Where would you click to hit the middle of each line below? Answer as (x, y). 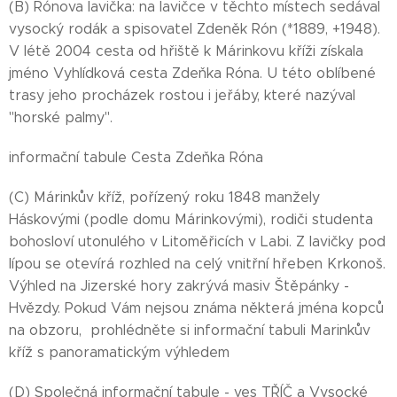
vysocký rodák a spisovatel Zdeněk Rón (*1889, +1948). (195, 29)
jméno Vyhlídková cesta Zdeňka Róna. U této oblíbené (192, 73)
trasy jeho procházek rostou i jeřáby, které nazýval (182, 95)
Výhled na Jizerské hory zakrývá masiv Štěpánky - (179, 286)
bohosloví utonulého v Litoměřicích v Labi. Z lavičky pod (197, 241)
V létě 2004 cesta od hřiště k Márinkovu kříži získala (186, 51)
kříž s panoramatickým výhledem (119, 352)
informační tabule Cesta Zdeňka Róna (136, 157)
